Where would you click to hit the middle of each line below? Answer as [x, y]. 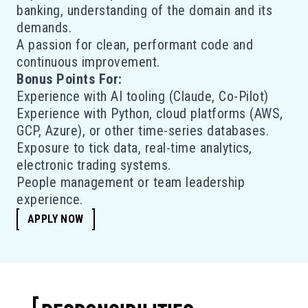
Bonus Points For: [69, 79]
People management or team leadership [131, 182]
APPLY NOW [56, 219]
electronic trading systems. [94, 165]
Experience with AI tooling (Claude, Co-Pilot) [143, 96]
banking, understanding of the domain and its [144, 10]
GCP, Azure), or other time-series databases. [143, 130]
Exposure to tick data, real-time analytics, [134, 147]
